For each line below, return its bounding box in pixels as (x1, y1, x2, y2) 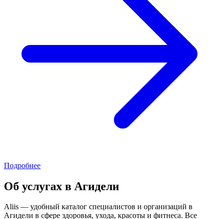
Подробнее (4, 161, 41, 170)
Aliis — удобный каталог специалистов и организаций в (4, 202, 193, 211)
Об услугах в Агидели (4, 179, 119, 193)
